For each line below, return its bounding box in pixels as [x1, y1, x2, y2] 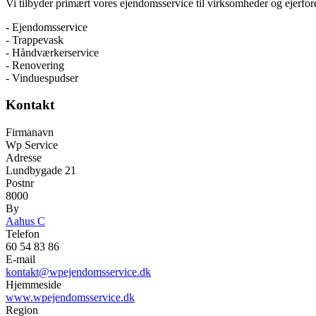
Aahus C [6, 215, 45, 228]
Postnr [6, 177, 34, 190]
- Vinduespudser [6, 71, 78, 84]
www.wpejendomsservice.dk [6, 291, 135, 304]
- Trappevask [6, 33, 63, 46]
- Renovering [6, 59, 64, 71]
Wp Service [6, 139, 58, 152]
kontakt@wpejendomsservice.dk [6, 266, 151, 279]
